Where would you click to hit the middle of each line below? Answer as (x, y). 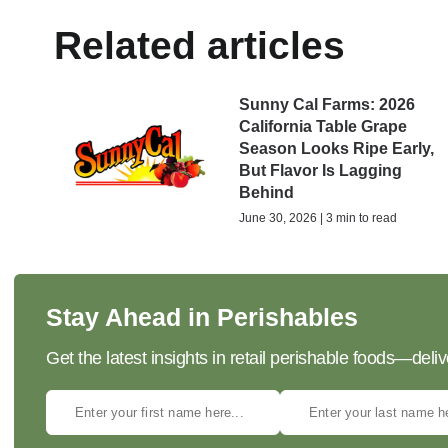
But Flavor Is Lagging (321, 170)
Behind (267, 192)
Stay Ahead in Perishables (202, 316)
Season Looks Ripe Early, (337, 148)
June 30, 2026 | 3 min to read (318, 217)
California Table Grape (323, 126)
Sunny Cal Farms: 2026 (327, 104)
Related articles (199, 45)
